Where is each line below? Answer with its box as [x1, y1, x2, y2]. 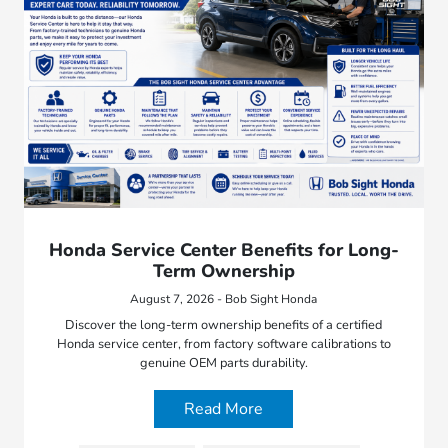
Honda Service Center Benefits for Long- [48, 238, 399, 263]
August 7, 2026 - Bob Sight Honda [130, 291, 318, 308]
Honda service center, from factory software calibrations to [56, 335, 391, 354]
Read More [184, 398, 264, 421]
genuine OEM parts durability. [139, 354, 308, 373]
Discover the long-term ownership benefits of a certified [65, 316, 383, 335]
